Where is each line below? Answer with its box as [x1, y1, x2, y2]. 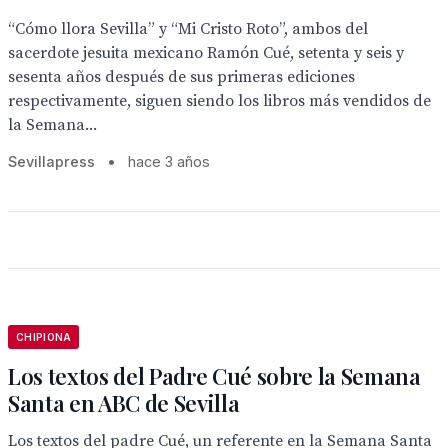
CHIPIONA [16, 331, 72, 343]
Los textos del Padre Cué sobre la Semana [8, 361, 421, 391]
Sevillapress [8, 153, 95, 170]
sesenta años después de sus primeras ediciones [8, 67, 355, 87]
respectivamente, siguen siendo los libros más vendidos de [8, 91, 431, 111]
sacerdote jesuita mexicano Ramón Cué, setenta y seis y [8, 43, 404, 63]
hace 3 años [128, 153, 210, 170]
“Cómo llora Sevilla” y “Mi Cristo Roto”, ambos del [8, 19, 368, 39]
